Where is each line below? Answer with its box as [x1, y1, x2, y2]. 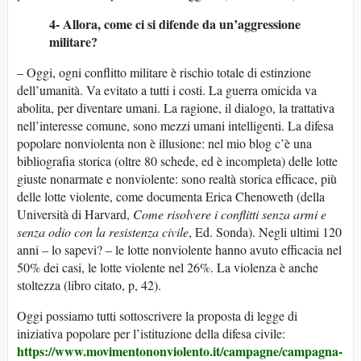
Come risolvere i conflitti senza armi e [133, 205, 326, 223]
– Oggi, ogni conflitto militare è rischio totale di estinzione [17, 64, 311, 81]
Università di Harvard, [17, 205, 133, 223]
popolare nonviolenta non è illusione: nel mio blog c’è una [17, 135, 312, 152]
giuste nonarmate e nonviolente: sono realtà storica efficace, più [17, 170, 337, 188]
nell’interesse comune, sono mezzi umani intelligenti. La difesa [17, 117, 334, 135]
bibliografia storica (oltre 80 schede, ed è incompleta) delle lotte [17, 152, 338, 170]
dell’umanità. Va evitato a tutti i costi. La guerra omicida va [17, 81, 317, 99]
